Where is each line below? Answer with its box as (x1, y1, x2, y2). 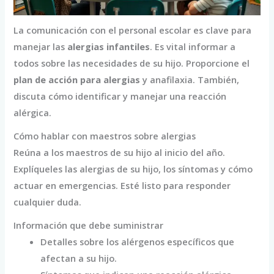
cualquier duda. (13, 196, 82, 209)
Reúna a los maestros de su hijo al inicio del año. (13, 146, 226, 159)
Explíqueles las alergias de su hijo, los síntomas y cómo (13, 163, 253, 176)
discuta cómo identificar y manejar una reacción (13, 90, 227, 103)
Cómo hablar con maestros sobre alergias (13, 130, 196, 143)
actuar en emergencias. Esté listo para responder (13, 179, 231, 192)
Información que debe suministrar (13, 219, 164, 232)
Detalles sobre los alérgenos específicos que (40, 235, 235, 248)
